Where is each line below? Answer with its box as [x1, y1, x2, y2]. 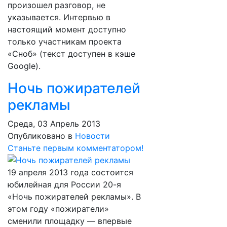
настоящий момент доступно [8, 24, 126, 34]
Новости [75, 131, 110, 141]
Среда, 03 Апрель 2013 [8, 119, 100, 129]
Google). [8, 61, 41, 71]
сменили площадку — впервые [8, 216, 132, 226]
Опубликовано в [8, 131, 72, 141]
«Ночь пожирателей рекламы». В [8, 192, 141, 202]
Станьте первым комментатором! [8, 143, 143, 153]
